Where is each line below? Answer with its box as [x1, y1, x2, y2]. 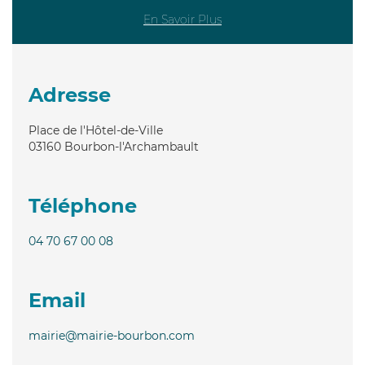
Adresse [29, 82, 111, 107]
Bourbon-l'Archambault [64, 139, 199, 154]
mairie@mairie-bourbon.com [29, 328, 195, 343]
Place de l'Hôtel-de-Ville [29, 122, 163, 138]
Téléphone [29, 193, 137, 218]
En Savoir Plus [143, 11, 222, 27]
